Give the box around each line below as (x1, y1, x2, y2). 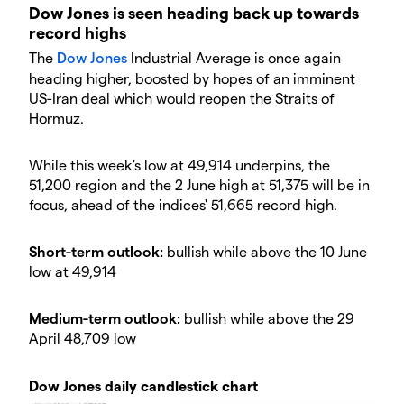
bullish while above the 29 (180, 309, 354, 327)
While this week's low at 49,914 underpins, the (29, 156, 330, 174)
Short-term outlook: (29, 243, 163, 261)
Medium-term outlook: (29, 309, 180, 327)
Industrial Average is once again (127, 49, 341, 67)
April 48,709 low (29, 329, 140, 347)
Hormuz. (29, 109, 84, 127)
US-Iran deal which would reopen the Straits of (29, 89, 335, 107)
